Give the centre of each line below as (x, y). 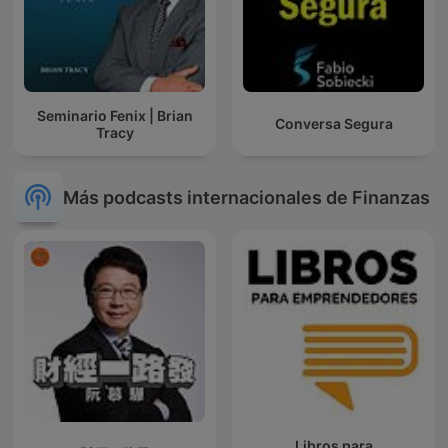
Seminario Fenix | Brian (114, 115)
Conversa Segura (333, 124)
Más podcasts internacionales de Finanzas (246, 197)
